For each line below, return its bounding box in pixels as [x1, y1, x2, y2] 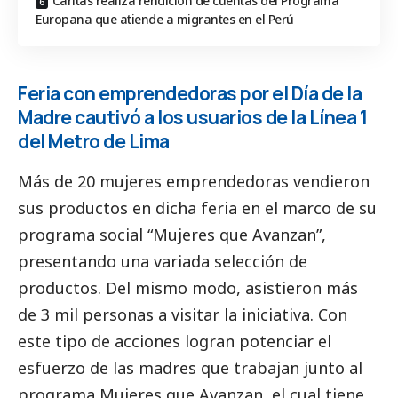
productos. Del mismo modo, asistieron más [18, 276, 358, 298]
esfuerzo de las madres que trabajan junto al [18, 356, 362, 378]
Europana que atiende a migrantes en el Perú [36, 10, 294, 28]
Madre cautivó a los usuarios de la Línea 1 [18, 104, 367, 130]
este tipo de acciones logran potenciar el [18, 330, 331, 352]
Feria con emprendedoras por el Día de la [18, 80, 362, 106]
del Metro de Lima [18, 128, 170, 154]
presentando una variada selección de [18, 250, 307, 272]
